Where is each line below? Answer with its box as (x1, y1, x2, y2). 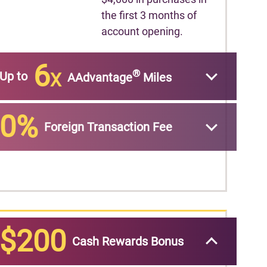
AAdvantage (67, 70, 132, 85)
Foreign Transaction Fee (44, 119, 172, 134)
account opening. (101, 24, 184, 38)
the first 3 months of (101, 8, 197, 21)
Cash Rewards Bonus (72, 234, 184, 249)
